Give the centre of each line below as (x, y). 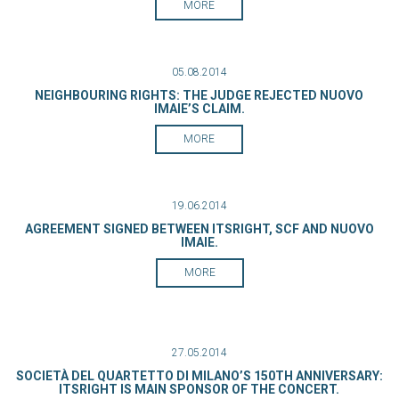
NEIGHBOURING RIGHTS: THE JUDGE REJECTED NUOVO (199, 95)
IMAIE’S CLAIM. (199, 109)
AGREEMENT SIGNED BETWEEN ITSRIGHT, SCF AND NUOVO (199, 229)
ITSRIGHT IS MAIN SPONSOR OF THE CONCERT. (199, 389)
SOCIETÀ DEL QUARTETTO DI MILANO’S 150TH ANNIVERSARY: (199, 376)
